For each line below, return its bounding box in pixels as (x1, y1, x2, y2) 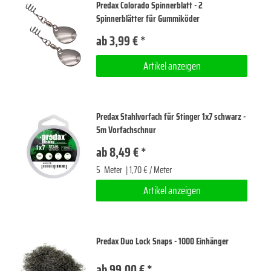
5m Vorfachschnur (96, 123, 157, 138)
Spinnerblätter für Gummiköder (96, 11, 200, 27)
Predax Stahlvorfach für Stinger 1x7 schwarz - (96, 109, 246, 125)
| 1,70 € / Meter (124, 163, 172, 178)
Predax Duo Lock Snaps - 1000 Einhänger (96, 234, 229, 249)
